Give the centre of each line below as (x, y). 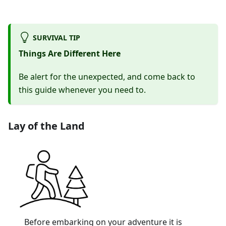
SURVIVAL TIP (56, 37)
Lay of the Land (46, 126)
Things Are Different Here (70, 53)
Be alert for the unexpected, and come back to (107, 76)
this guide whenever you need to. (82, 90)
